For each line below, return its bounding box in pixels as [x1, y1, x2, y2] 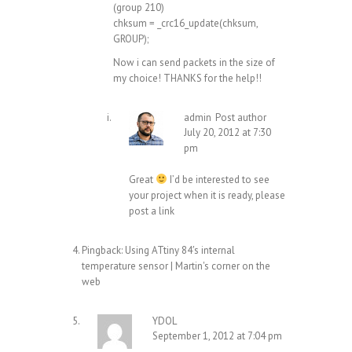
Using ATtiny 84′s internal [125, 244, 235, 258]
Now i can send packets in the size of [113, 56, 275, 70]
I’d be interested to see [167, 173, 269, 187]
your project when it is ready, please [129, 189, 285, 203]
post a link [129, 204, 174, 218]
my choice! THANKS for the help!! [113, 71, 262, 86]
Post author [215, 111, 266, 125]
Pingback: [82, 244, 125, 258]
